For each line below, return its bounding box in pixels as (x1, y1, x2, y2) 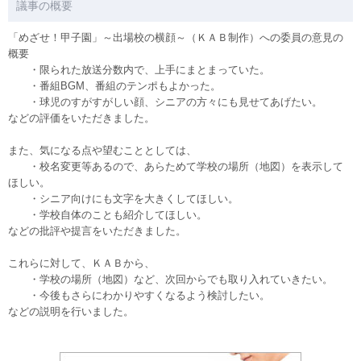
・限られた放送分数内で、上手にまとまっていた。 (8, 64, 270, 76)
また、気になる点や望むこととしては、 (8, 144, 197, 156)
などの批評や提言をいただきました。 (8, 225, 186, 237)
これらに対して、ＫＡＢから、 (8, 257, 155, 269)
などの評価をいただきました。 (8, 112, 155, 124)
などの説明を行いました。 (8, 305, 134, 317)
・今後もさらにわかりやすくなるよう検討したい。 (8, 289, 270, 301)
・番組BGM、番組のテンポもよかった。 (8, 80, 221, 92)
